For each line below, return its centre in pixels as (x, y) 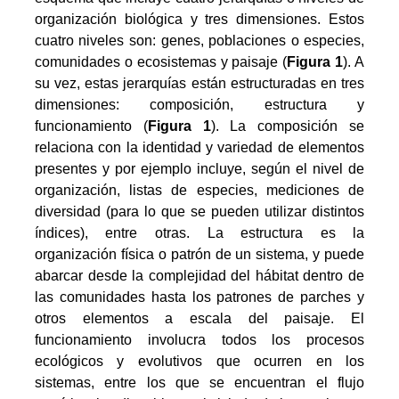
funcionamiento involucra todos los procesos (199, 340)
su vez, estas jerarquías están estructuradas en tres (199, 84)
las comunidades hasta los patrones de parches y (199, 297)
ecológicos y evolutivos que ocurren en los (199, 362)
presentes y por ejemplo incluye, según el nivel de (199, 169)
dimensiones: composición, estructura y (199, 105)
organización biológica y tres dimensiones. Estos (199, 20)
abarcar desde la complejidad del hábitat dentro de (199, 276)
